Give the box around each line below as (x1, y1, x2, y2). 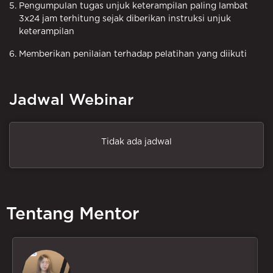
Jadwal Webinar (9, 92, 133, 108)
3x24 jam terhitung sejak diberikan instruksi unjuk (19, 14, 231, 23)
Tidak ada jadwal (101, 137, 172, 146)
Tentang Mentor (6, 205, 140, 223)
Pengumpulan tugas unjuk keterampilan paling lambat (19, 1, 248, 10)
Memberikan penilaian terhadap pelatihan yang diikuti (19, 49, 247, 58)
